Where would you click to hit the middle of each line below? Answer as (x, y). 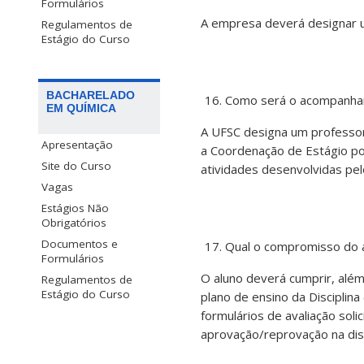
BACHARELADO (91, 95)
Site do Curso (76, 165)
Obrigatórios (74, 222)
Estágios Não (75, 208)
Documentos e (80, 243)
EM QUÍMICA (81, 108)
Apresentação (77, 144)
